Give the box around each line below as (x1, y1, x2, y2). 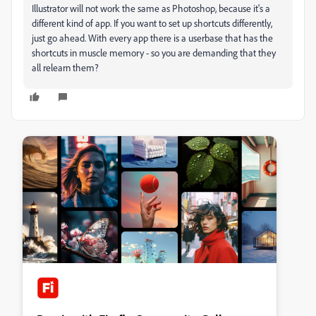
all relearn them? (32, 61, 99, 73)
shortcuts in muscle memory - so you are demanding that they (32, 47, 276, 59)
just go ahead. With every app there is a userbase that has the (32, 32, 273, 44)
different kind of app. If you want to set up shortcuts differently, (32, 17, 272, 29)
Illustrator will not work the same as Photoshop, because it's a (32, 2, 270, 14)
